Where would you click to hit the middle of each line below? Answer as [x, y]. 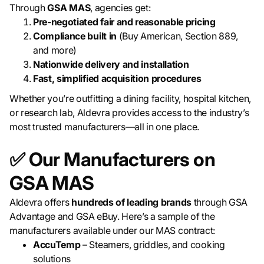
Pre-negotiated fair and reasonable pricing [124, 22]
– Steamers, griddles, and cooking [154, 245]
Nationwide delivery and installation [111, 65]
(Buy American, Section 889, [177, 36]
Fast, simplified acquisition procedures [117, 79]
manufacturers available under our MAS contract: [112, 231]
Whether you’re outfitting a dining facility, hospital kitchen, [131, 99]
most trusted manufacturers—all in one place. [104, 127]
